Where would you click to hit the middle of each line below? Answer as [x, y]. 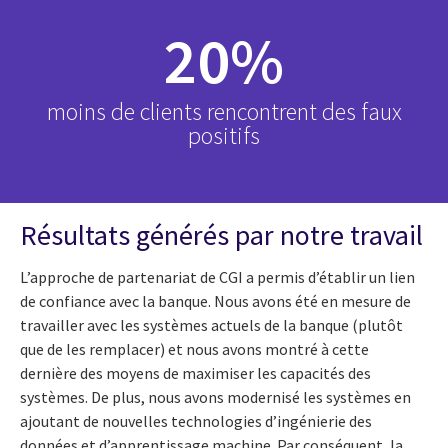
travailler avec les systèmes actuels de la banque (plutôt [211, 324]
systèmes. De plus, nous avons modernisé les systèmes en [215, 396]
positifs [224, 136]
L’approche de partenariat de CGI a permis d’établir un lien [217, 276]
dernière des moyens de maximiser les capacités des [195, 372]
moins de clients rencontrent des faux [224, 112]
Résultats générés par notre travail [221, 235]
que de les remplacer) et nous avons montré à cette [194, 348]
